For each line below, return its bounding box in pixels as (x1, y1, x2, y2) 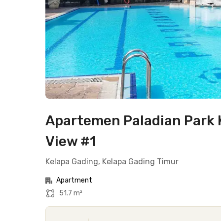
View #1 (45, 133, 96, 149)
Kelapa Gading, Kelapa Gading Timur (45, 157, 179, 166)
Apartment (56, 176, 92, 184)
